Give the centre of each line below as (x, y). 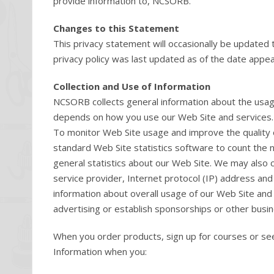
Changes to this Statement (116, 28)
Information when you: (100, 251)
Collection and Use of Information (132, 86)
